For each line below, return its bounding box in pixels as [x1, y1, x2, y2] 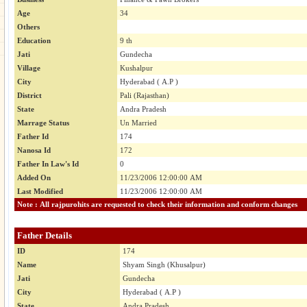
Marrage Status [17, 119, 69, 127]
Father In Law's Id [17, 160, 79, 169]
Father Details [17, 230, 72, 241]
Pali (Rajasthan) [120, 91, 169, 100]
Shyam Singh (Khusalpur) [123, 260, 206, 269]
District [17, 91, 42, 100]
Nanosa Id [17, 146, 51, 155]
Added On [17, 173, 51, 182]
